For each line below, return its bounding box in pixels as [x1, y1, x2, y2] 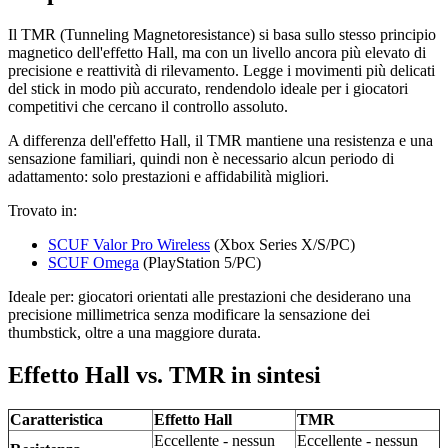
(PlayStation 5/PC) [139, 254, 261, 272]
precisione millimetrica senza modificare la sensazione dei [8, 306, 370, 324]
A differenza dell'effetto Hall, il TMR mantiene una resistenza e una [8, 132, 433, 150]
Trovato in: [8, 202, 77, 220]
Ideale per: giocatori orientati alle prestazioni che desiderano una [8, 288, 411, 306]
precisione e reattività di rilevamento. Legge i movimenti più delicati [8, 62, 435, 80]
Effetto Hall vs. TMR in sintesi [8, 362, 321, 389]
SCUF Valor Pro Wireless [48, 236, 210, 254]
